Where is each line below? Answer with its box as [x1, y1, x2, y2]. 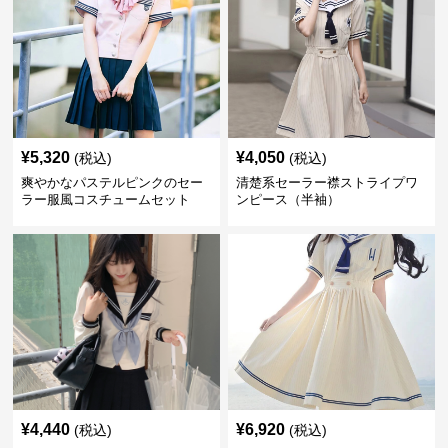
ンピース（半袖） [235, 192, 340, 207]
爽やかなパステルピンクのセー [21, 175, 204, 190]
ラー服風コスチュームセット [21, 192, 191, 207]
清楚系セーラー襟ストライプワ [235, 175, 418, 190]
